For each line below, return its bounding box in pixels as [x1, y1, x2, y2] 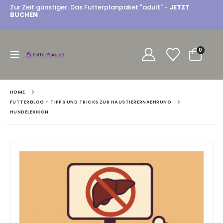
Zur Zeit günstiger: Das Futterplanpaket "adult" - [10, 2, 169, 12]
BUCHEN [10, 10, 38, 20]
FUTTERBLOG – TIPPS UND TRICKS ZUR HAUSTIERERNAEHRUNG [10, 99, 172, 105]
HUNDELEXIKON [10, 109, 49, 115]
